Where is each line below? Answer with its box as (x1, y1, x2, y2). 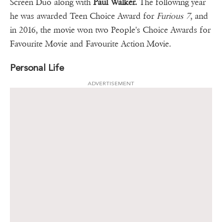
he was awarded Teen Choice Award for (10, 11, 157, 22)
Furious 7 (157, 11, 190, 22)
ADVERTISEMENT (88, 80, 134, 87)
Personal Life (10, 62, 64, 74)
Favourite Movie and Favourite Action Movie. (10, 39, 171, 50)
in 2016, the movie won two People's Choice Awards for (10, 25, 211, 36)
